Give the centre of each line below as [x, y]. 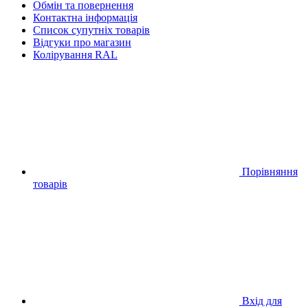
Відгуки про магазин [82, 42]
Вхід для [262, 300]
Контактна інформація [85, 17]
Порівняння [270, 171]
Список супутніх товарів [91, 30]
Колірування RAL [75, 54]
